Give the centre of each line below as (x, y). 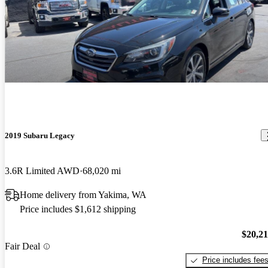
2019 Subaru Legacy (40, 135)
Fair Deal (22, 246)
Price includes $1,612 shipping (78, 209)
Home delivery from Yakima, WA (83, 194)
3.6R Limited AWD (42, 170)
